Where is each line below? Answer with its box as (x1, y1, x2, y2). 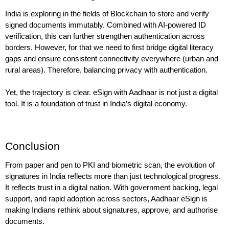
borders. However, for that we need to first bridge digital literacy (5, 43, 214, 52)
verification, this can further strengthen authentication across (5, 32, 205, 41)
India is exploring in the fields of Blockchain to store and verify (5, 10, 209, 18)
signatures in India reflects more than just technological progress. (5, 172, 221, 181)
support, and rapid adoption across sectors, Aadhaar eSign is (5, 195, 208, 203)
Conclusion (5, 140, 60, 153)
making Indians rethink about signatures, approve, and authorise (5, 206, 218, 215)
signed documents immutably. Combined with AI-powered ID (5, 21, 206, 30)
